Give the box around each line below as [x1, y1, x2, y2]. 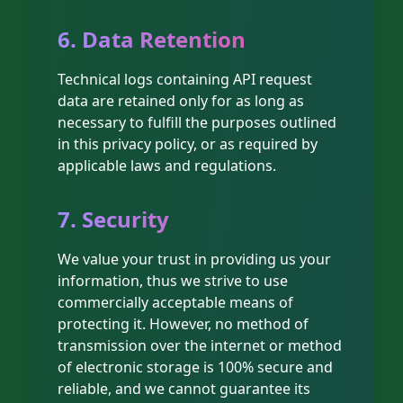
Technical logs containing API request [58, 69, 312, 89]
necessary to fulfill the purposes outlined [58, 112, 336, 132]
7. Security [58, 204, 169, 234]
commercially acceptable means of [58, 292, 293, 312]
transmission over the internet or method [58, 336, 342, 355]
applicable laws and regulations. [58, 156, 276, 175]
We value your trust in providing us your [58, 249, 331, 269]
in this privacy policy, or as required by [58, 134, 318, 154]
